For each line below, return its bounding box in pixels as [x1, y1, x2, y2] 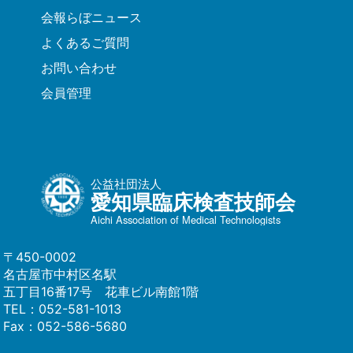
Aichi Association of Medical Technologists [90, 211, 281, 227]
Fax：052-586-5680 [3, 318, 128, 334]
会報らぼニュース [41, 9, 142, 25]
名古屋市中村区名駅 [3, 266, 117, 282]
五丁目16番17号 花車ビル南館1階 [3, 283, 199, 299]
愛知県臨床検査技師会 [90, 186, 295, 216]
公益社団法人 [90, 173, 162, 191]
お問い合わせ [41, 59, 117, 76]
